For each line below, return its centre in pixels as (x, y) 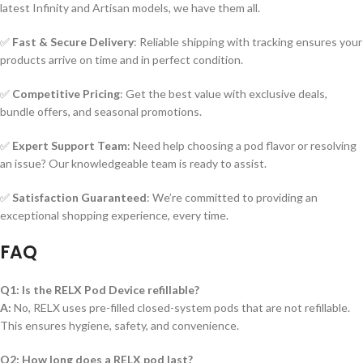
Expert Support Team (70, 145)
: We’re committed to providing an (232, 197)
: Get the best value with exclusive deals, (224, 94)
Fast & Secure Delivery (73, 42)
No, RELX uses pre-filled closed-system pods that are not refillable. (181, 307)
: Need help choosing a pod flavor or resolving (242, 145)
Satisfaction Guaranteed (79, 197)
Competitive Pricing (66, 94)
